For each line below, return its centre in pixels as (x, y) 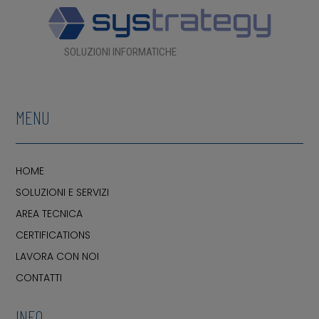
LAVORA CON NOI (58, 257)
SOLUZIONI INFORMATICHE (121, 52)
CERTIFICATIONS (53, 235)
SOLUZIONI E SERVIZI (63, 193)
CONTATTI (39, 278)
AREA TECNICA (49, 214)
